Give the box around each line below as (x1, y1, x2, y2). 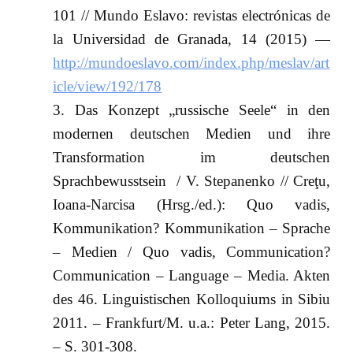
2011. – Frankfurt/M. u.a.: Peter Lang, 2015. (53, 314, 331, 331)
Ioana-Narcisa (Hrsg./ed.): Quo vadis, (53, 195, 331, 213)
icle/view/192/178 (53, 77, 162, 95)
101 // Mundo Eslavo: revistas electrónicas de (53, 6, 331, 24)
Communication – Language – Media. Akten (53, 266, 331, 284)
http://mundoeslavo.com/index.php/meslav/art (53, 54, 330, 71)
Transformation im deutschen (53, 148, 331, 165)
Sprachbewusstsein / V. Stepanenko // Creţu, (53, 172, 331, 189)
